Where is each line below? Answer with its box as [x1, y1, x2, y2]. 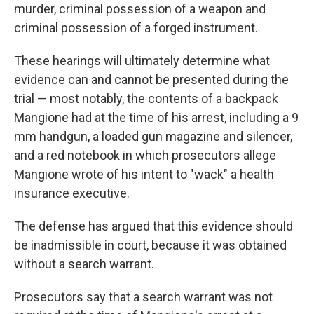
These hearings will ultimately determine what [14, 53, 270, 68]
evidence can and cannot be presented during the [14, 72, 289, 87]
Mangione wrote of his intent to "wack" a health [14, 167, 274, 182]
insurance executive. [14, 186, 130, 200]
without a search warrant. [14, 257, 154, 271]
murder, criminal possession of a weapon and [14, 1, 266, 16]
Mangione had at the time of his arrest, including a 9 [14, 110, 299, 125]
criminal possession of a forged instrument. [14, 20, 258, 35]
